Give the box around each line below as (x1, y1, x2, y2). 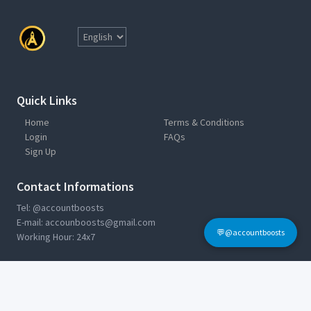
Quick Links (17, 92, 77, 108)
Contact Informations (17, 178, 134, 194)
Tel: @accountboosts (17, 201, 104, 215)
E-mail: (17, 216, 45, 229)
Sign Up (25, 144, 56, 158)
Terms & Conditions (164, 115, 244, 128)
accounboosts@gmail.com (45, 216, 155, 229)
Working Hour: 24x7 (17, 230, 95, 244)
